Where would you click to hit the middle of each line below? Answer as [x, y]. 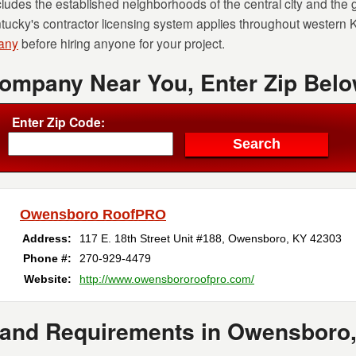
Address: [47, 238]
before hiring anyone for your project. [122, 43]
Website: [48, 279]
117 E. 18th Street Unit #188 [151, 238]
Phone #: [47, 258]
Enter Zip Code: [58, 122]
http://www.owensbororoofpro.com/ [167, 279]
